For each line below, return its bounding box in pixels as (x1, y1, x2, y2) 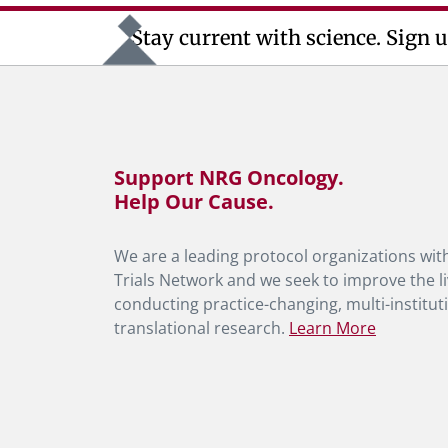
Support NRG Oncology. (114, 164, 344, 191)
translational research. (114, 317, 289, 339)
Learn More (289, 317, 376, 339)
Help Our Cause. (114, 188, 274, 215)
